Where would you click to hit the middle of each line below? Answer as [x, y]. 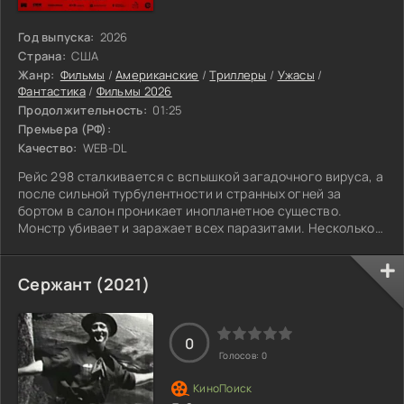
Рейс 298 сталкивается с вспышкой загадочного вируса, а [201, 176]
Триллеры [238, 74]
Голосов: [240, 356]
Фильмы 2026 [134, 91]
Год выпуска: [56, 37]
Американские [157, 74]
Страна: [42, 55]
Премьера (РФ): [64, 129]
